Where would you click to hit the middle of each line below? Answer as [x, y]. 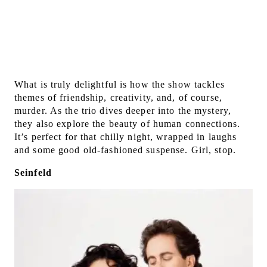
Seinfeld [33, 173]
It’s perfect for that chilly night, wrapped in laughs [126, 137]
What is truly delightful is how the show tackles [119, 85]
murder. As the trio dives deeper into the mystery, [123, 111]
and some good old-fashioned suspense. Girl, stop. [125, 150]
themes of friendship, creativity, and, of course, [118, 98]
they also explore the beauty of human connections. [127, 124]
